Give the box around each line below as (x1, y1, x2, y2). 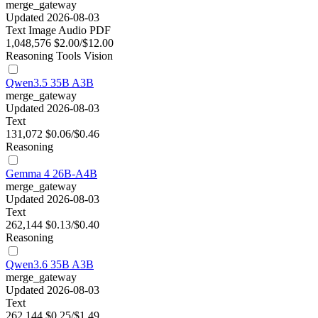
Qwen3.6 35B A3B (6, 258, 94, 271)
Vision (84, 50, 113, 62)
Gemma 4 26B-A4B (6, 168, 97, 180)
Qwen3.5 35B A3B (6, 77, 94, 89)
